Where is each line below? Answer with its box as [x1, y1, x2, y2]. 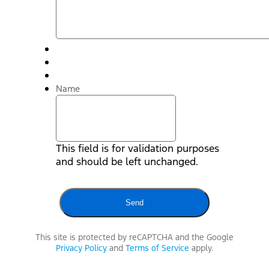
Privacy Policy [56, 242, 107, 253]
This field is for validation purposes [56, 141, 219, 155]
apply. [189, 242, 213, 253]
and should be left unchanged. [56, 154, 198, 168]
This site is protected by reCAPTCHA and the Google [35, 231, 234, 243]
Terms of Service [125, 242, 189, 253]
